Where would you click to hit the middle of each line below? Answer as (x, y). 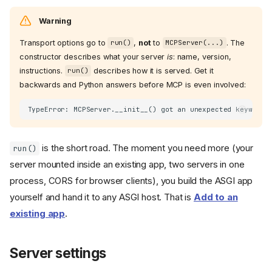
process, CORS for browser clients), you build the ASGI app (131, 181)
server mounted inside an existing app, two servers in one (127, 164)
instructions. (42, 70)
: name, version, (202, 56)
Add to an (216, 197)
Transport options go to (64, 42)
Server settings (58, 253)
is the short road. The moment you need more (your (146, 148)
